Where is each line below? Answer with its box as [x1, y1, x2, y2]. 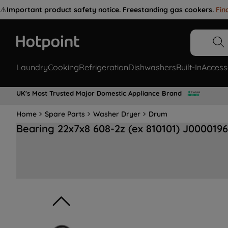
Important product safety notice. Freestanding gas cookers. [7, 5, 214, 14]
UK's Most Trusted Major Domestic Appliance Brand [16, 89, 182, 97]
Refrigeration [79, 62, 128, 73]
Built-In [176, 62, 202, 73]
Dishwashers [128, 62, 176, 73]
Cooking [48, 62, 79, 73]
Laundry [16, 62, 48, 73]
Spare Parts [45, 109, 85, 119]
